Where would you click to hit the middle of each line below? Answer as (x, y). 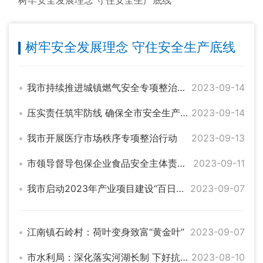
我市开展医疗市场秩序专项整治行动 (102, 138)
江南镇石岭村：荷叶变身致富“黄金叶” (106, 232)
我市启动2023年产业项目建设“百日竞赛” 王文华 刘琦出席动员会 (180, 188)
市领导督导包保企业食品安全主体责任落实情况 (181, 163)
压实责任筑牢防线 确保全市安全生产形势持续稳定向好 (184, 113)
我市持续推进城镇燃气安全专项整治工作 (181, 87)
